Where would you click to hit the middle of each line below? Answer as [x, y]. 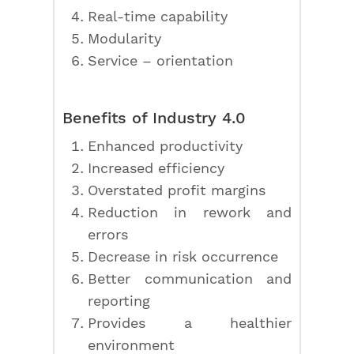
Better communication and [190, 279]
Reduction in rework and [190, 212]
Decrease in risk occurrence [183, 256]
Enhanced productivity [166, 146]
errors [108, 234]
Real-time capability [158, 16]
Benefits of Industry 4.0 [154, 118]
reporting [119, 301]
